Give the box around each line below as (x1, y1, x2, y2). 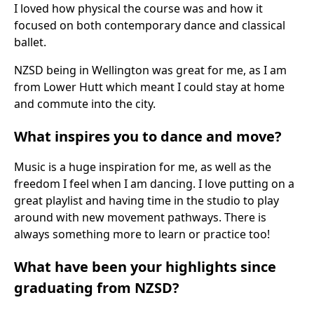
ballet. (14, 34, 46, 50)
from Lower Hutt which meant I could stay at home (14, 79, 285, 95)
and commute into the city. (14, 96, 161, 111)
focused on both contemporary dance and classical (14, 18, 285, 33)
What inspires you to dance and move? (14, 127, 285, 146)
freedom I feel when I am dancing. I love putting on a (14, 176, 294, 191)
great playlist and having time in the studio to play (14, 193, 279, 208)
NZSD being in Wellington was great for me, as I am (14, 62, 287, 78)
